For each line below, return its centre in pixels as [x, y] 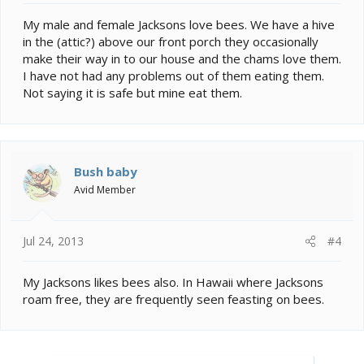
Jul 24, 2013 [53, 241]
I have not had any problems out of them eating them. [173, 75]
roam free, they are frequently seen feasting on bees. [173, 299]
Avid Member [105, 189]
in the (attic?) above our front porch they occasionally [171, 41]
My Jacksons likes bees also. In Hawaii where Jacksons [173, 282]
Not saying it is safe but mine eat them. [132, 92]
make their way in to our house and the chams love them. [182, 58]
